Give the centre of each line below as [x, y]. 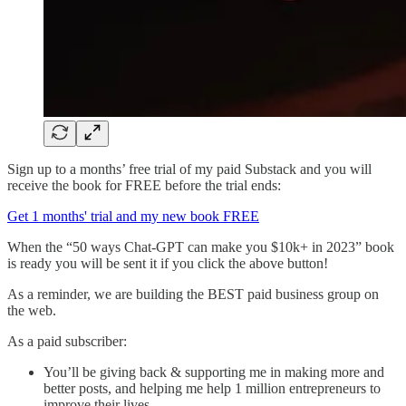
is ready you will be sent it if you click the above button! [168, 264]
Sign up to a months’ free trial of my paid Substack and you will [189, 169]
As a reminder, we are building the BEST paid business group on [193, 295]
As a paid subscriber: [67, 342]
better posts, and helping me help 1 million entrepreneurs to [212, 389]
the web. [32, 311]
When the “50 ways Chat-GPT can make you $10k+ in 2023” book [201, 247]
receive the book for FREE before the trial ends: [144, 186]
